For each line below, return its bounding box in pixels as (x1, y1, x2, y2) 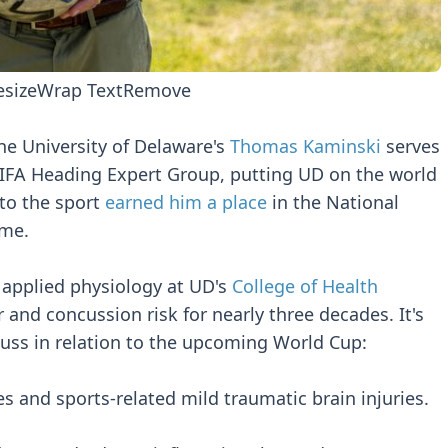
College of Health (232, 274, 378, 298)
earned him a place (105, 190, 267, 214)
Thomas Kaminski (230, 134, 381, 158)
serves (381, 134, 440, 158)
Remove (122, 78, 191, 102)
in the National (267, 190, 399, 214)
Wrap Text (36, 78, 123, 102)
